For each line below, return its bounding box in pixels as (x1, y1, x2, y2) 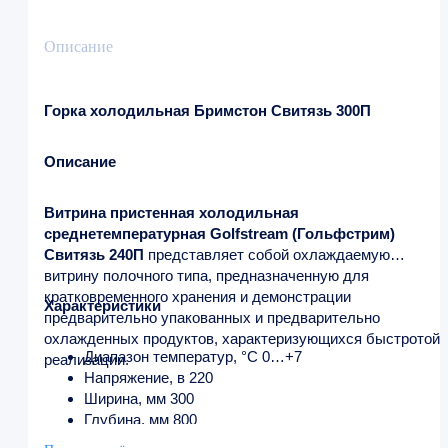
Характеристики (44, 296, 161, 314)
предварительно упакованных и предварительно (44, 308, 380, 326)
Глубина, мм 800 (84, 410, 197, 428)
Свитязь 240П (44, 245, 148, 263)
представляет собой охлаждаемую (148, 245, 390, 263)
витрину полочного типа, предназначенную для (44, 266, 369, 284)
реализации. (44, 350, 129, 368)
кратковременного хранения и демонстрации (44, 287, 351, 305)
